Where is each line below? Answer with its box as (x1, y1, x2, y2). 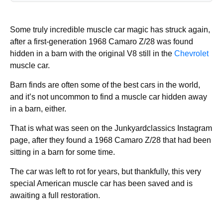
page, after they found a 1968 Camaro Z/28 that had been (10, 136, 211, 144)
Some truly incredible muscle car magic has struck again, (10, 25, 210, 34)
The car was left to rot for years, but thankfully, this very (10, 167, 201, 176)
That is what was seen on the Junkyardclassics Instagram (10, 124, 212, 132)
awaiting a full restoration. (10, 191, 100, 200)
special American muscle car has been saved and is (10, 179, 193, 188)
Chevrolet (174, 49, 209, 58)
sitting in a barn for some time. (10, 148, 115, 156)
